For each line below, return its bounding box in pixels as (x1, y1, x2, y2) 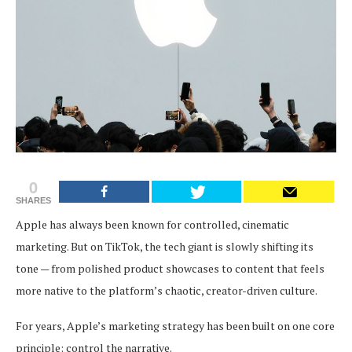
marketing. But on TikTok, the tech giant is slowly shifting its (16, 238, 313, 254)
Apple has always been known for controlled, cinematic (16, 216, 289, 232)
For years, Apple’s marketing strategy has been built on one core (16, 317, 335, 333)
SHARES (16, 195, 51, 205)
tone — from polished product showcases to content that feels (16, 260, 324, 276)
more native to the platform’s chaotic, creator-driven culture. (16, 282, 317, 298)
